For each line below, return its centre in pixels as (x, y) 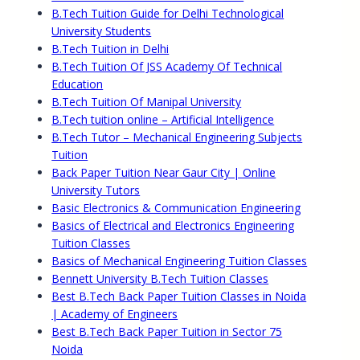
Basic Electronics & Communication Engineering (176, 208)
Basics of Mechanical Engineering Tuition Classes (180, 261)
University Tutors (96, 190)
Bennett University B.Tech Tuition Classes (160, 279)
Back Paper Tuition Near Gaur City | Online (164, 173)
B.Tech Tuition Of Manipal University (147, 102)
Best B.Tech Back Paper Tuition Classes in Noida (179, 297)
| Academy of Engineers (115, 314)
